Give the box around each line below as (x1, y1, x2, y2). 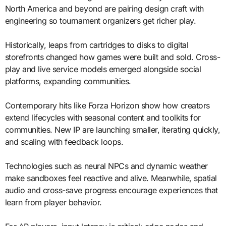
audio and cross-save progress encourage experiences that (5, 185, 218, 195)
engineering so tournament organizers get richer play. (5, 15, 196, 26)
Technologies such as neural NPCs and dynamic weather (5, 160, 208, 171)
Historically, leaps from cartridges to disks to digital (5, 39, 189, 50)
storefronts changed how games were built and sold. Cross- (5, 51, 220, 62)
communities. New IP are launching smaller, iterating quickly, (5, 124, 220, 135)
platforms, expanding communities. (5, 76, 131, 86)
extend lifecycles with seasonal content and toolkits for (5, 112, 201, 123)
